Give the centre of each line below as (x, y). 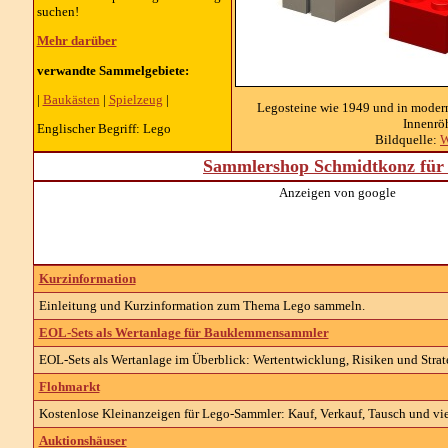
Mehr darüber (76, 41)
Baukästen (71, 99)
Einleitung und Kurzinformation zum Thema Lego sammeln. (201, 305)
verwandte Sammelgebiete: (112, 70)
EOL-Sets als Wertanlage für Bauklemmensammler (183, 332)
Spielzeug (135, 99)
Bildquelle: (407, 140)
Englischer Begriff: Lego (103, 129)
